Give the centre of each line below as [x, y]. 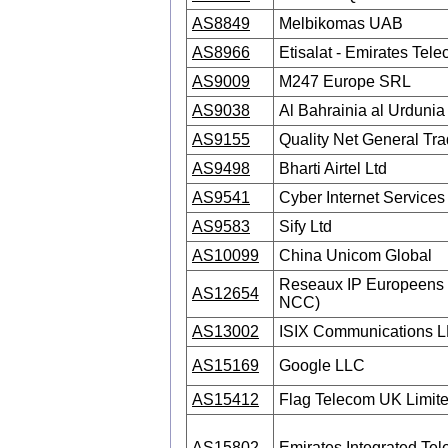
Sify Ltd [305, 226]
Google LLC [322, 365]
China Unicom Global [355, 255]
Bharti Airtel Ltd [333, 168]
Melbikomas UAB [341, 23]
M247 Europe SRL [345, 81]
